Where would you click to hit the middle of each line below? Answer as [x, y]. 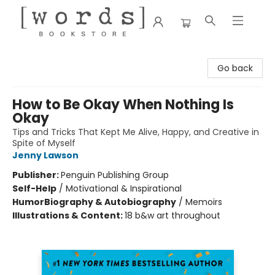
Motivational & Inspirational [124, 188]
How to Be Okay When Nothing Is [123, 105]
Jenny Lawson [45, 155]
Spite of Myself [44, 143]
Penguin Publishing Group [115, 175]
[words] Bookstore [48, 55]
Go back [235, 68]
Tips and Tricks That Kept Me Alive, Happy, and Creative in [136, 132]
